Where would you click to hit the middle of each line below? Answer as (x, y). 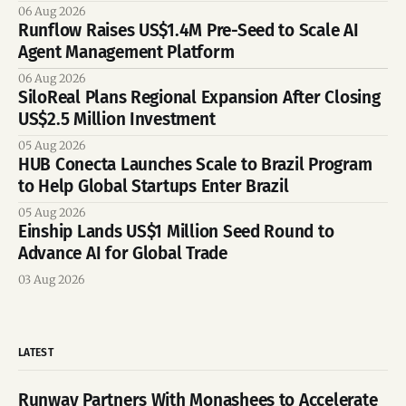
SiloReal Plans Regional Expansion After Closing (199, 98)
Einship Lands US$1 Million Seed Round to (176, 232)
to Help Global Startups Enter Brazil (154, 187)
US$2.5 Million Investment (117, 120)
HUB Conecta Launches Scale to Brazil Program (195, 165)
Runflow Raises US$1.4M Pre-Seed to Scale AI (188, 31)
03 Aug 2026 (51, 280)
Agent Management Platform (126, 53)
